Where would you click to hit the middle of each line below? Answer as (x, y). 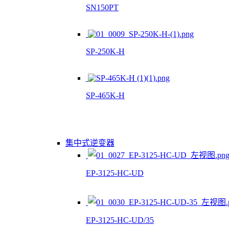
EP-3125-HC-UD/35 (120, 220)
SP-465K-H (105, 95)
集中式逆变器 (90, 143)
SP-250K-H (105, 51)
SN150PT (102, 7)
